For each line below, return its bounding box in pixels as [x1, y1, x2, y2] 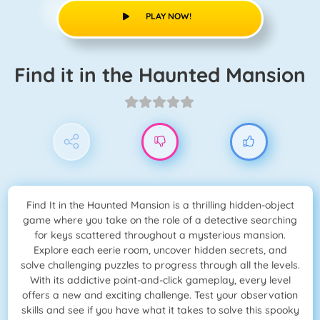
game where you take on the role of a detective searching [23, 214, 297, 227]
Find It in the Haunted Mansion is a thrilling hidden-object [26, 199, 294, 212]
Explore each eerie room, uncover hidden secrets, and [33, 244, 287, 257]
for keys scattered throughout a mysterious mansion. [34, 229, 286, 242]
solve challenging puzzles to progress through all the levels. [20, 259, 300, 272]
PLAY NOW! [145, 10, 191, 21]
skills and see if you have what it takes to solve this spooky [21, 304, 299, 317]
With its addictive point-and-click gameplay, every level [29, 274, 291, 287]
